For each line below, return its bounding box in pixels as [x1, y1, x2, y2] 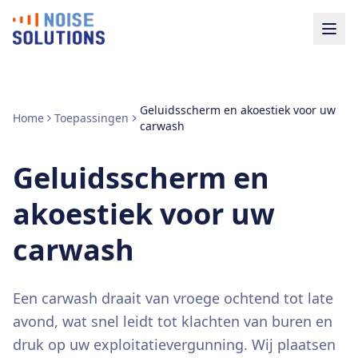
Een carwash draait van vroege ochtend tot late [13, 288, 333, 308]
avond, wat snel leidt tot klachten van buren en [13, 312, 332, 331]
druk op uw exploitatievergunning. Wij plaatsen [13, 335, 336, 354]
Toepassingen [54, 110, 129, 125]
